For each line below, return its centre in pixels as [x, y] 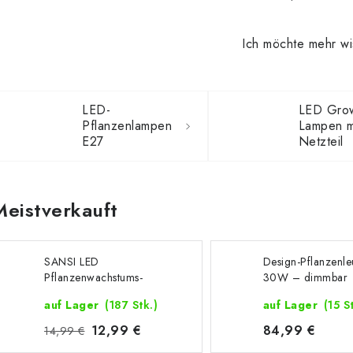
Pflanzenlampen [127, 126]
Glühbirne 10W [83, 293]
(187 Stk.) [131, 305]
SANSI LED [72, 262]
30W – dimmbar [305, 277]
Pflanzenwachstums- [93, 277]
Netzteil [321, 141]
